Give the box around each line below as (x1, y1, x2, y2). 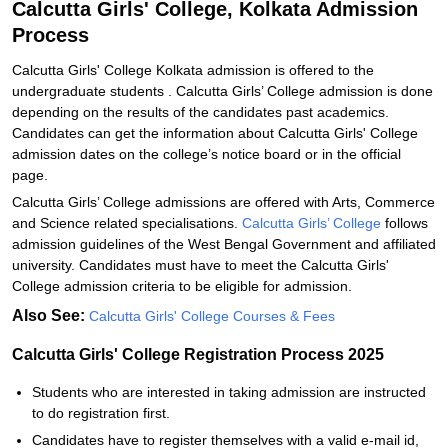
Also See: (12, 307, 89, 324)
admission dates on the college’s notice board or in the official (12, 146, 401, 162)
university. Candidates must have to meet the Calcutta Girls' (12, 257, 389, 273)
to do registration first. (32, 405, 170, 421)
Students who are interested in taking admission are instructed (32, 384, 426, 400)
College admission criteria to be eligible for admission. (12, 278, 352, 294)
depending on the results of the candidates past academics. (12, 104, 389, 120)
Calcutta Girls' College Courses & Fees (89, 308, 339, 324)
